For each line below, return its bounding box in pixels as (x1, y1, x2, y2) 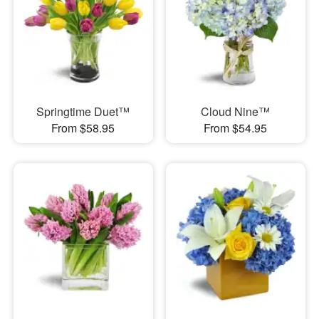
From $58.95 (51, 119, 115, 136)
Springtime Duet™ (36, 103, 130, 120)
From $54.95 (204, 119, 268, 136)
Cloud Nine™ (201, 103, 271, 120)
